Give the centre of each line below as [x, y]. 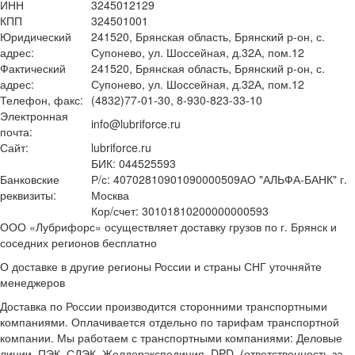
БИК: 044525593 [134, 163]
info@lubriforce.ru [136, 123]
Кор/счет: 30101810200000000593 [180, 210]
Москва [110, 195]
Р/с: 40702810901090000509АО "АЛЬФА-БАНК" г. [219, 179]
